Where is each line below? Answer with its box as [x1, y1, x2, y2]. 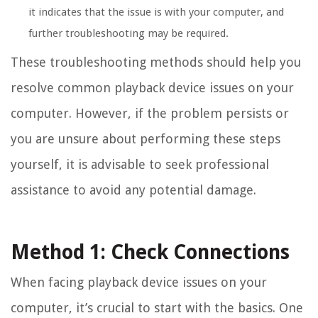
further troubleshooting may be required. [28, 26, 229, 40]
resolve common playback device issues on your [11, 79, 294, 95]
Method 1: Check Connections [11, 240, 290, 264]
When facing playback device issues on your [11, 274, 267, 290]
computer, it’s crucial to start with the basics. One [11, 300, 303, 315]
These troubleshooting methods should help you [11, 54, 301, 70]
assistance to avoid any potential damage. [11, 182, 256, 197]
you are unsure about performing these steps [11, 131, 280, 146]
